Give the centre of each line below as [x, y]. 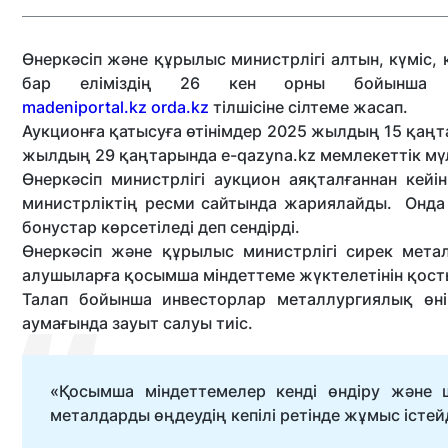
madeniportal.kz [84, 107]
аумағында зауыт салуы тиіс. [137, 323]
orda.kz [180, 107]
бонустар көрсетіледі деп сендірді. [161, 227]
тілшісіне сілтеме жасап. [310, 107]
